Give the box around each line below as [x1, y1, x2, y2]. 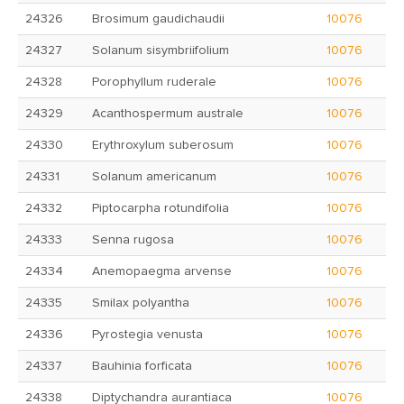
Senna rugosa [92, 234, 174, 246]
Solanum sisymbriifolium [92, 44, 229, 57]
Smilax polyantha [92, 297, 189, 309]
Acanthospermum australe [92, 107, 243, 120]
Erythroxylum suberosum [92, 139, 234, 151]
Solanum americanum [92, 170, 216, 183]
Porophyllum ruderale [92, 76, 216, 88]
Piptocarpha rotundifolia [92, 202, 229, 215]
